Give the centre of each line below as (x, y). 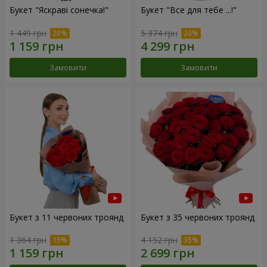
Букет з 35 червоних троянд (198, 217)
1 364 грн (28, 240)
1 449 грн (28, 33)
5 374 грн (159, 33)
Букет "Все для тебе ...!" (189, 10)
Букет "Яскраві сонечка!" (59, 10)
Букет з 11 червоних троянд (66, 217)
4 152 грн (159, 240)
